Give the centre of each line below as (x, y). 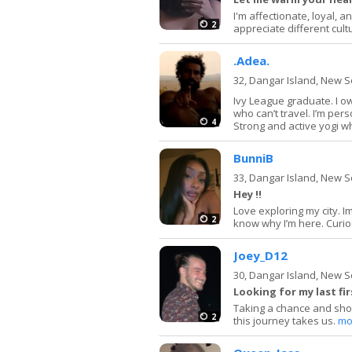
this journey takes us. (286, 320)
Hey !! (247, 194)
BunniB (253, 158)
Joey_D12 (260, 255)
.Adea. (251, 60)
